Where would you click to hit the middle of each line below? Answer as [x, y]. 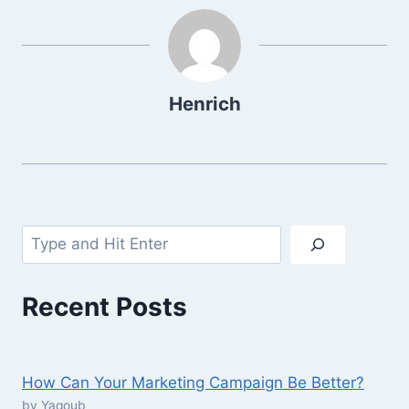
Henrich [204, 104]
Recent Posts [105, 306]
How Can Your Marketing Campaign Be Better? [193, 383]
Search [47, 236]
